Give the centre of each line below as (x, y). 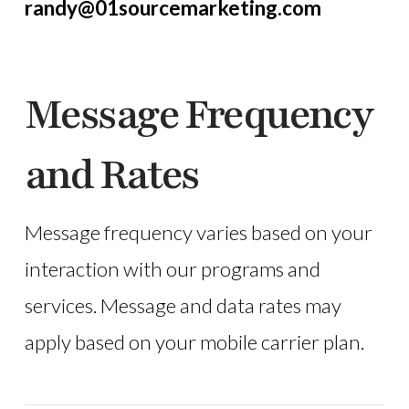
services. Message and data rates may (183, 306)
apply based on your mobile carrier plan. (194, 342)
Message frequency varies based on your (198, 233)
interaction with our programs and (172, 269)
